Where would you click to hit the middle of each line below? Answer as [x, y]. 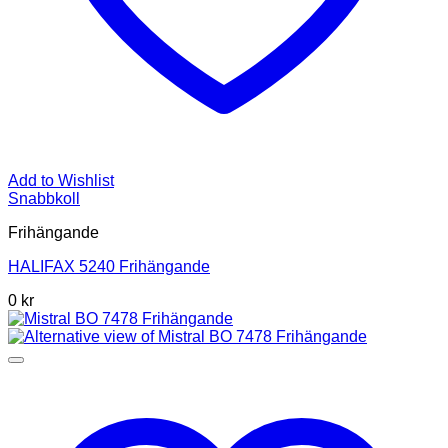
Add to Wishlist [61, 181]
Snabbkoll [44, 199]
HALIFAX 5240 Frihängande [109, 267]
